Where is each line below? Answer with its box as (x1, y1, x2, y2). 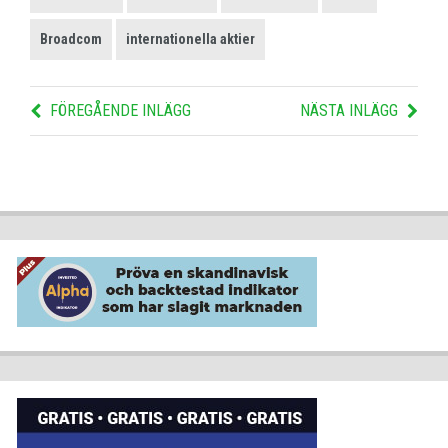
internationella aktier (126, 30, 255, 47)
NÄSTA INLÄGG (300, 100, 398, 120)
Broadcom (40, 30, 102, 47)
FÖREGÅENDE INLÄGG (50, 100, 191, 120)
